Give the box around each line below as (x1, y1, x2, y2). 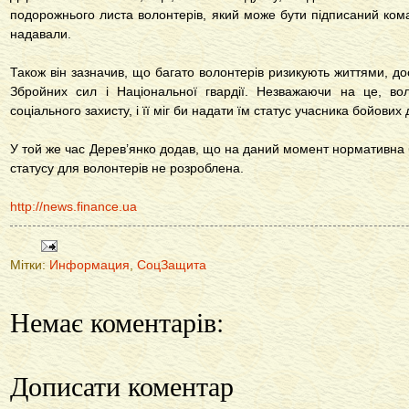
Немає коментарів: (10, 303, 224, 341)
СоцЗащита (137, 258, 206, 273)
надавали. (10, 26, 71, 42)
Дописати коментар (10, 367, 234, 404)
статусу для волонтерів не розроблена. (10, 161, 244, 176)
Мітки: (10, 258, 49, 273)
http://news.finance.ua (10, 199, 137, 215)
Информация (49, 258, 130, 273)
